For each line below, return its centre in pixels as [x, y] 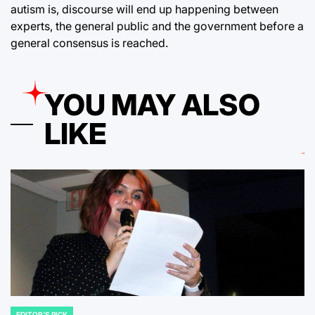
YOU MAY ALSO [152, 104]
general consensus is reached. [89, 43]
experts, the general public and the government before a [157, 26]
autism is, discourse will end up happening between [144, 9]
